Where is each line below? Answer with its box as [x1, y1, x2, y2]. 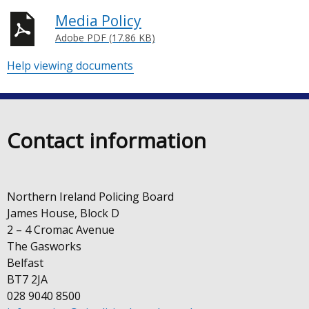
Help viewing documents [7, 57, 133, 73]
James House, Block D [7, 205, 119, 221]
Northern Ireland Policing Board [7, 188, 174, 204]
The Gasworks [7, 238, 81, 254]
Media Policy [55, 10, 141, 30]
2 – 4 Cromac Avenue [7, 221, 114, 237]
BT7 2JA [7, 271, 48, 287]
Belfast [7, 255, 43, 270]
